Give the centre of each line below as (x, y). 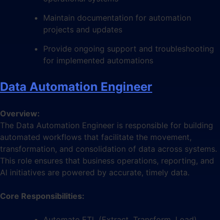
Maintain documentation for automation (117, 17)
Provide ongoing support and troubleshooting (129, 48)
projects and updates (83, 29)
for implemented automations (98, 60)
